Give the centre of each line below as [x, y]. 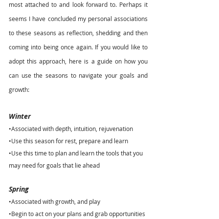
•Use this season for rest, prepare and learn [68, 141]
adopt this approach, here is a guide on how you [78, 61]
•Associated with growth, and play [55, 202]
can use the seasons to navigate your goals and [78, 76]
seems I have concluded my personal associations [78, 19]
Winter [20, 116]
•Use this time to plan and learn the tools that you [77, 153]
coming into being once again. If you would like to [78, 47]
